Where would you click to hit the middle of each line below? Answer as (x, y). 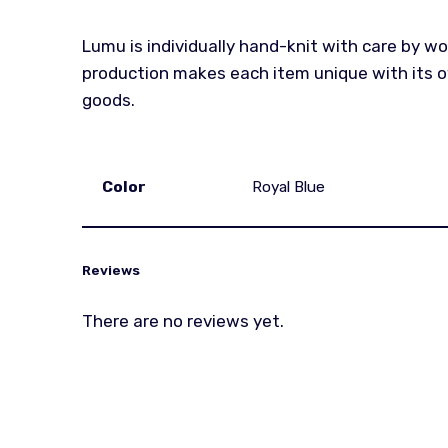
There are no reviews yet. (183, 321)
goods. (109, 100)
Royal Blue (289, 187)
